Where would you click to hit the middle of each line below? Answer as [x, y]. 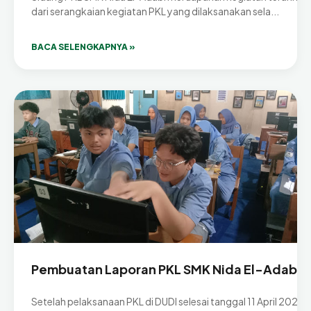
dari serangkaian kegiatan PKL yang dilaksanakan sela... [155, 11]
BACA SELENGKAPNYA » [83, 47]
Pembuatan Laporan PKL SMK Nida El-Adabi [166, 269]
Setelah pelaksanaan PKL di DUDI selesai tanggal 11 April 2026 [168, 302]
